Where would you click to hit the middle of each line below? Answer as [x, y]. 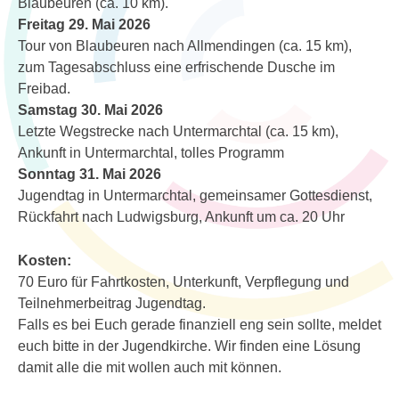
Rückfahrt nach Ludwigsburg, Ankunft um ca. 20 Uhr [181, 217]
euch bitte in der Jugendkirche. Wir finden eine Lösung [189, 346]
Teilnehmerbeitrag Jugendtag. [112, 303]
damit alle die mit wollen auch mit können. [150, 367]
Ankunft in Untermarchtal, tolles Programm [151, 153]
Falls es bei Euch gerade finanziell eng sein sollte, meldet [199, 325]
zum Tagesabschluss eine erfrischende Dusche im [176, 67]
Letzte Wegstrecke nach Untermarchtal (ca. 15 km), [178, 131]
